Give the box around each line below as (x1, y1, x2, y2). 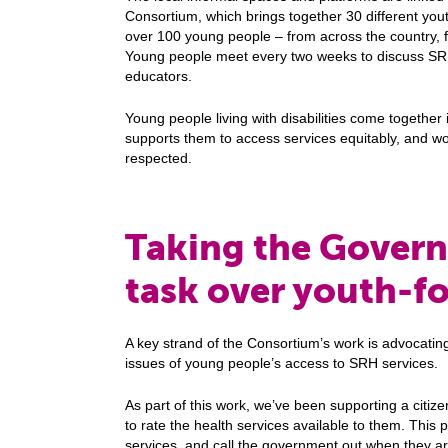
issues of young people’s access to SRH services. (124, 355, 438, 372)
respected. (124, 149, 196, 166)
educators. (124, 68, 192, 85)
